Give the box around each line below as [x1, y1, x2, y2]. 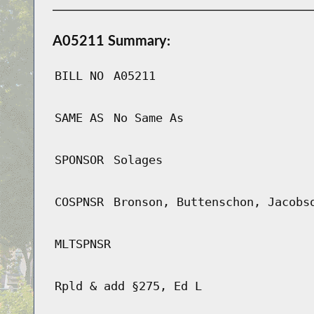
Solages [113, 153, 163, 168]
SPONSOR [54, 153, 104, 168]
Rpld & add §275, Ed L [54, 279, 202, 294]
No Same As [113, 111, 184, 125]
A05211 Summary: [52, 32, 170, 49]
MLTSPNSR [54, 237, 111, 252]
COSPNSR [54, 195, 104, 210]
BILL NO [54, 69, 104, 83]
